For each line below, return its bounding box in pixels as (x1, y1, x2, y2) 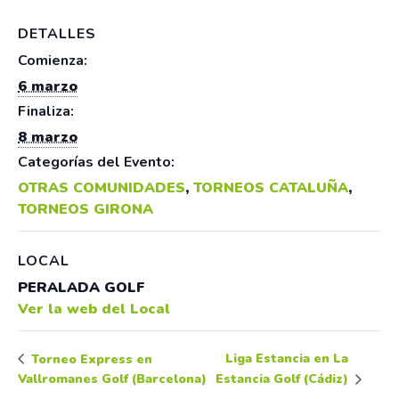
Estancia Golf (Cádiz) (215, 370, 352, 388)
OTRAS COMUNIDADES (18, 177, 185, 198)
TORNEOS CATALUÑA (193, 177, 348, 198)
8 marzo (18, 126, 77, 147)
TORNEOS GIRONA (18, 199, 153, 219)
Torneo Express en (28, 350, 152, 368)
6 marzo (18, 76, 77, 96)
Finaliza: (18, 101, 74, 121)
